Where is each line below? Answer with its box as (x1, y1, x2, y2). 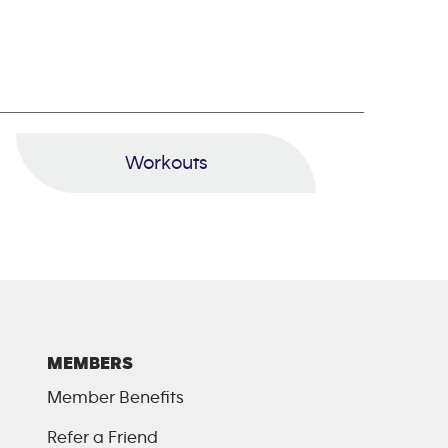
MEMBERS (46, 355, 133, 373)
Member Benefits (46, 389, 184, 407)
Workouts (124, 153, 208, 173)
